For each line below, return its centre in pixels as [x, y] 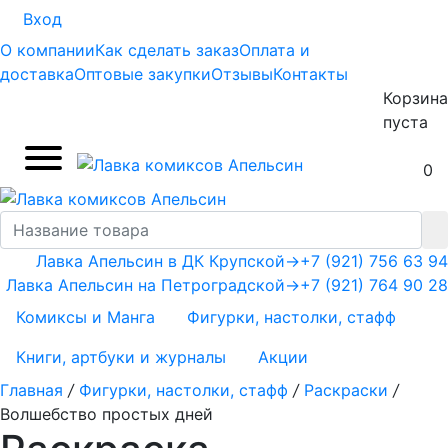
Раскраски [346, 390]
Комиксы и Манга [85, 316]
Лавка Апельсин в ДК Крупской [160, 260]
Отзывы [242, 74]
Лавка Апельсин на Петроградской [145, 284]
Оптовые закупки [142, 74]
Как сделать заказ [167, 50]
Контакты [310, 74]
